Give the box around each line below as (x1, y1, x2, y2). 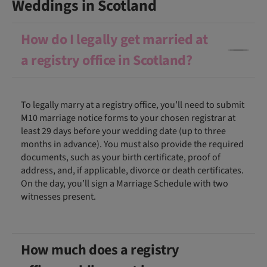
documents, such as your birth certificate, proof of (21, 150, 221, 164)
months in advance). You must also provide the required (21, 137, 244, 151)
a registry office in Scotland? (21, 49, 193, 71)
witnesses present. (21, 190, 96, 203)
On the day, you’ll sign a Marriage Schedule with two (21, 176, 228, 190)
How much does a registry (21, 239, 179, 260)
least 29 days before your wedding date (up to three (21, 124, 226, 138)
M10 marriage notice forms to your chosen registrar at (21, 111, 235, 125)
